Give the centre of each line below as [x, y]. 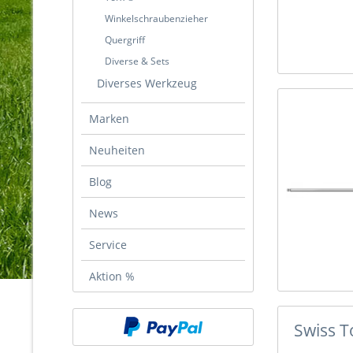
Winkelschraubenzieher [156, 19]
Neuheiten [117, 150]
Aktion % [112, 276]
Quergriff [125, 40]
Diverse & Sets [137, 61]
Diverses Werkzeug [147, 83]
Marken [109, 119]
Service [108, 245]
